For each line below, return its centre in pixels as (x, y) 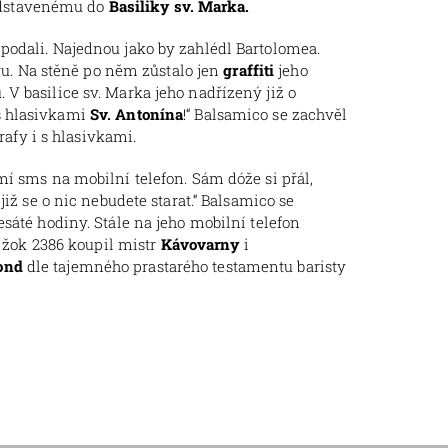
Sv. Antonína (136, 114)
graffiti (249, 70)
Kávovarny (200, 244)
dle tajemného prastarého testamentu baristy (184, 266)
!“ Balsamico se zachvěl (265, 114)
